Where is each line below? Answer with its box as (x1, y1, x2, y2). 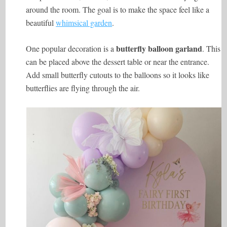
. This (202, 43, 221, 54)
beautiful (26, 17, 56, 28)
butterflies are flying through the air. (26, 83, 140, 93)
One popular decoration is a (26, 43, 117, 54)
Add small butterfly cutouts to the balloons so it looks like (26, 69, 210, 80)
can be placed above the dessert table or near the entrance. (26, 56, 210, 67)
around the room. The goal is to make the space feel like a (26, 4, 210, 15)
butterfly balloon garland (116, 43, 203, 54)
